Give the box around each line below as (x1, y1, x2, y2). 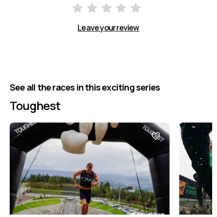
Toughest (10, 97, 61, 113)
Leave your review (77, 22, 139, 33)
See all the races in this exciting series (10, 81, 160, 93)
